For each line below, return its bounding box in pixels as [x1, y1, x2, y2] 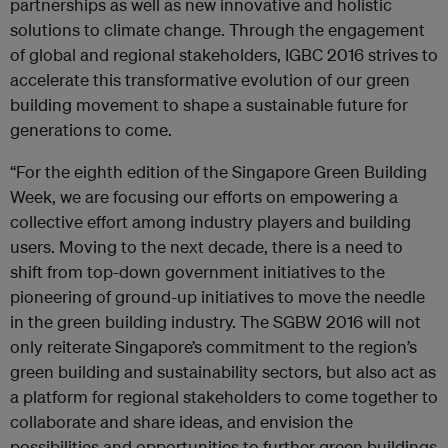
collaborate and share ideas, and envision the [10, 411, 353, 432]
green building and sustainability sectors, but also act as [10, 361, 436, 382]
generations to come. [10, 119, 172, 140]
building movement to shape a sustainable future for [10, 94, 408, 115]
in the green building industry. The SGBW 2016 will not [10, 311, 421, 332]
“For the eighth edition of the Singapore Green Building [10, 161, 427, 182]
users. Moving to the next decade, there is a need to [10, 236, 403, 257]
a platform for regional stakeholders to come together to [10, 386, 438, 407]
